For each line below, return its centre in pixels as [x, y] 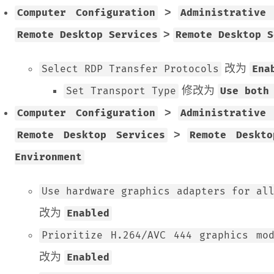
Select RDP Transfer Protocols [130, 69]
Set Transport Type [121, 91]
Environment [48, 157]
